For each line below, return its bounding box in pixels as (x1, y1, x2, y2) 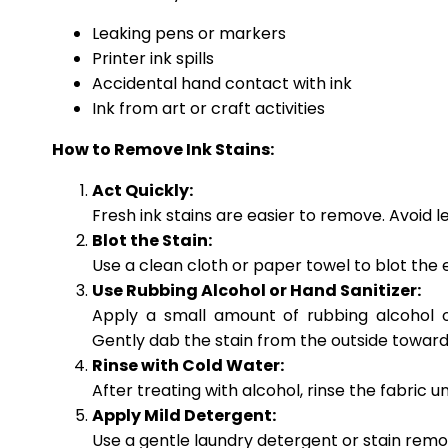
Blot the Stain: (92, 228, 212, 252)
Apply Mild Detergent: (92, 403, 276, 427)
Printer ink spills (92, 46, 214, 70)
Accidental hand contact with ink (92, 71, 352, 95)
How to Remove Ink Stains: (52, 137, 274, 161)
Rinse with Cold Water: (92, 353, 284, 377)
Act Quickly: (92, 178, 193, 202)
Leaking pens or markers (92, 21, 286, 45)
